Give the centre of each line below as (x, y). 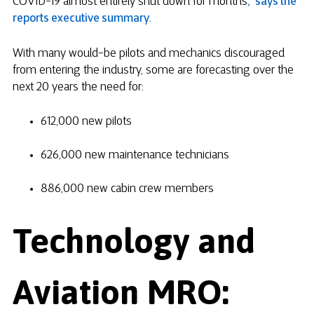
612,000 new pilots (86, 122)
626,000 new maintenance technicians (135, 155)
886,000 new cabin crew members (127, 189)
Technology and (134, 240)
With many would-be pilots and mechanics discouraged (149, 54)
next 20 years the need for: (78, 87)
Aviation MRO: (121, 292)
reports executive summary (81, 19)
